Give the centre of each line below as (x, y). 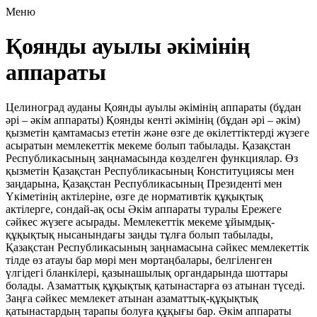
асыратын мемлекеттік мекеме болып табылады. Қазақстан (148, 145)
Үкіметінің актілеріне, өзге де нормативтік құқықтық (134, 196)
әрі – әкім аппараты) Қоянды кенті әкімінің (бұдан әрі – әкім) (153, 120)
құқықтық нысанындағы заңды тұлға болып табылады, (139, 234)
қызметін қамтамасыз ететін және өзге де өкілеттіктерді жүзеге (157, 132)
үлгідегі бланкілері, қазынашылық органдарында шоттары (147, 272)
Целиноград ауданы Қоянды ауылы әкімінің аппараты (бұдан (154, 107)
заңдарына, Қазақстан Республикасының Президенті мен (144, 183)
